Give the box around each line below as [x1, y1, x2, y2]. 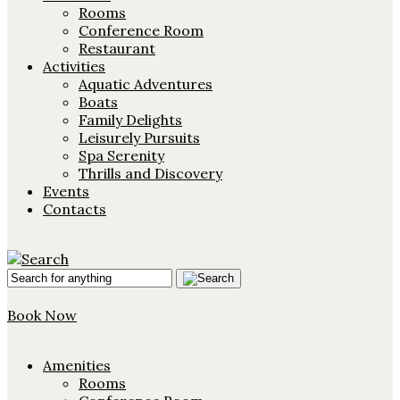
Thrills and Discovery [79, 164, 222, 182]
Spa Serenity [79, 146, 164, 164]
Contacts [43, 200, 106, 218]
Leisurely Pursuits [79, 129, 200, 146]
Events [43, 182, 89, 200]
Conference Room [79, 21, 204, 39]
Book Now [7, 306, 77, 324]
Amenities [43, 356, 111, 374]
